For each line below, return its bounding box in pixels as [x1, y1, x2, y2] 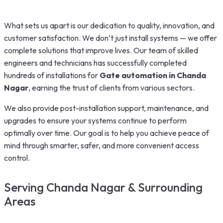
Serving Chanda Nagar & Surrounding [4, 179, 203, 195]
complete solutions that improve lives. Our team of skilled [4, 45, 198, 55]
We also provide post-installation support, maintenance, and [4, 103, 209, 113]
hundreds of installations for [4, 70, 100, 80]
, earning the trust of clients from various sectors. [28, 82, 195, 93]
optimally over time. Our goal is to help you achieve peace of [4, 127, 209, 138]
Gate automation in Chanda [100, 70, 206, 80]
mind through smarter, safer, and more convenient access [4, 140, 199, 150]
